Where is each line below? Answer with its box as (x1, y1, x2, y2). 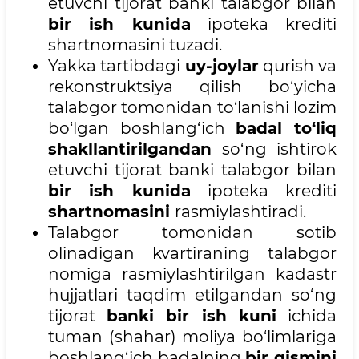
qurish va (258, 56, 337, 76)
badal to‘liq (236, 119, 337, 139)
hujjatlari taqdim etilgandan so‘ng (48, 285, 337, 305)
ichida (276, 306, 337, 326)
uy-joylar (184, 56, 259, 76)
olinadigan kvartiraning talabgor (48, 244, 337, 264)
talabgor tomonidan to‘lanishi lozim (48, 98, 337, 118)
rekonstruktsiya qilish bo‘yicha (48, 77, 337, 97)
